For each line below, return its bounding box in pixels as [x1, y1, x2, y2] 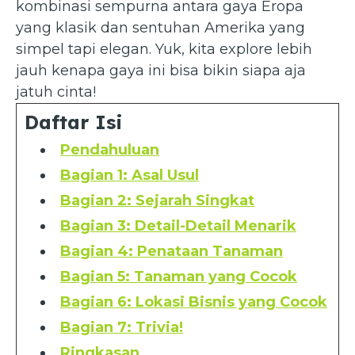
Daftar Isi [25, 109, 123, 134]
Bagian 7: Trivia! [60, 318, 183, 336]
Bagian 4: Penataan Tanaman [60, 242, 283, 260]
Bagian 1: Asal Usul [60, 166, 199, 184]
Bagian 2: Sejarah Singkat [60, 191, 254, 209]
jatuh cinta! [16, 82, 96, 101]
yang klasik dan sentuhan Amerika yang [16, 18, 305, 36]
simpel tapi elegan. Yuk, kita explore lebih [16, 40, 312, 58]
